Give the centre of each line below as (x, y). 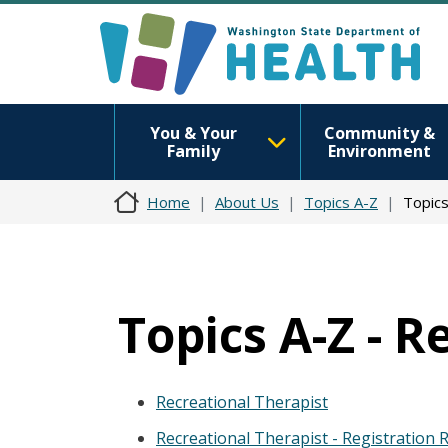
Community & (379, 133)
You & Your (193, 133)
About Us (247, 202)
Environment (379, 151)
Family (193, 151)
